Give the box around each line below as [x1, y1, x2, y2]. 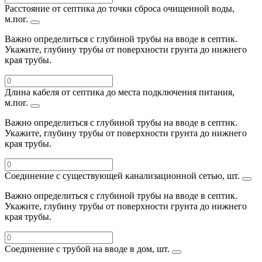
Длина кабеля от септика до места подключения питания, [5, 87, 235, 97]
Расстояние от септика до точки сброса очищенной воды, [5, 3, 235, 13]
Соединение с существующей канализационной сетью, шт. [5, 170, 242, 181]
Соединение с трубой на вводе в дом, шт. [5, 243, 172, 254]
